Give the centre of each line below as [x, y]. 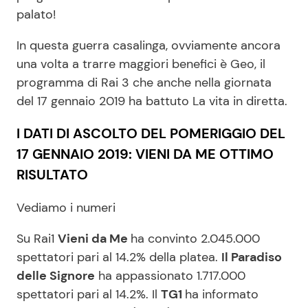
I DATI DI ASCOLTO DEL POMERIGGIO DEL [151, 133]
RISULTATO [54, 174]
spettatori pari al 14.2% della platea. [119, 257]
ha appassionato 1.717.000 [170, 275]
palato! [38, 14]
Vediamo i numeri [68, 207]
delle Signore [56, 275]
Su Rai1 [37, 238]
